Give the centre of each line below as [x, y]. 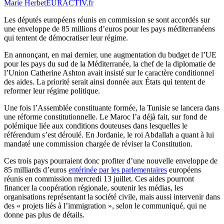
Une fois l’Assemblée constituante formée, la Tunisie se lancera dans [112, 108]
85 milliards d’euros [36, 170]
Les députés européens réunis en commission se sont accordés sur [107, 20]
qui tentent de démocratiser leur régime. [66, 38]
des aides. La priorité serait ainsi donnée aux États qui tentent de [104, 82]
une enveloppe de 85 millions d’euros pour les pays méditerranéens [109, 29]
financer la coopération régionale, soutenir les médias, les [93, 188]
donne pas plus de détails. [44, 215]
